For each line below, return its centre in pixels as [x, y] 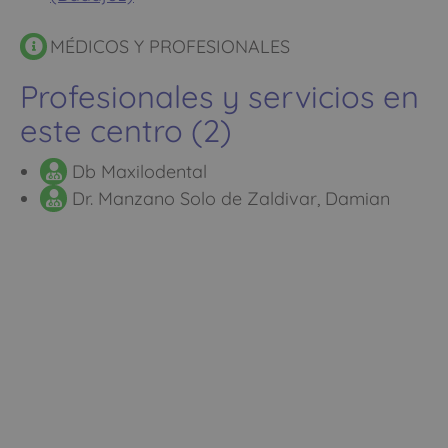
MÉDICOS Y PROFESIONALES [170, 46]
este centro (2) [126, 130]
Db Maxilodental [137, 171]
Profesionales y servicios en [219, 96]
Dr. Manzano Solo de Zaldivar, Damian [228, 198]
